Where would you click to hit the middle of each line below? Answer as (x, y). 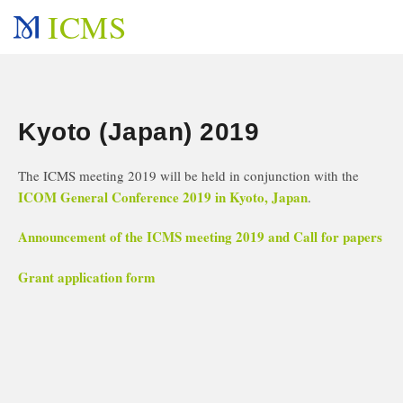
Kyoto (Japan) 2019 (139, 132)
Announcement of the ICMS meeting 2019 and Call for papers (200, 237)
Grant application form (87, 277)
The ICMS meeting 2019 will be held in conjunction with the (188, 175)
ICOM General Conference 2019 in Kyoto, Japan (163, 197)
